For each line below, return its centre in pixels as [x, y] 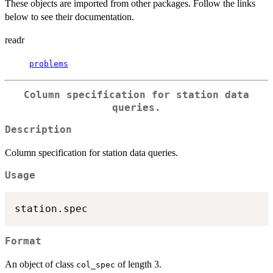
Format [23, 242]
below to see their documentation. [69, 16]
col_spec [96, 265]
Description [38, 130]
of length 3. [138, 264]
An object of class [41, 264]
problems [49, 63]
